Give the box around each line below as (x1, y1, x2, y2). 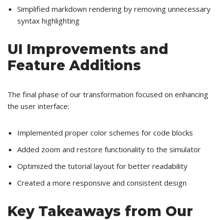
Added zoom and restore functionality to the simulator (17, 144, 201, 155)
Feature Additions (7, 57, 141, 74)
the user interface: (7, 101, 69, 111)
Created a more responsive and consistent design (17, 178, 187, 188)
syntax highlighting (17, 16, 80, 26)
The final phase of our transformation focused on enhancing (7, 89, 208, 100)
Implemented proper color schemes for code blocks (17, 128, 193, 138)
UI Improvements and (7, 41, 168, 58)
